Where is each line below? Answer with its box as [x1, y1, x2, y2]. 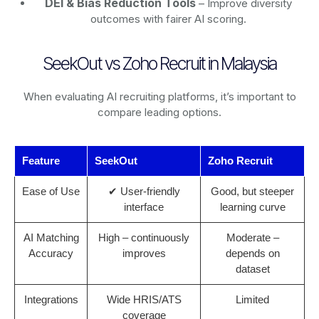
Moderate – [226, 231, 279, 244]
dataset [235, 263, 270, 276]
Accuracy [28, 247, 73, 260]
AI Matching [23, 231, 79, 244]
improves [122, 247, 166, 260]
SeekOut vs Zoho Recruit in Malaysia [43, 53, 276, 75]
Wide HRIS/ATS [106, 293, 182, 306]
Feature [22, 155, 60, 167]
